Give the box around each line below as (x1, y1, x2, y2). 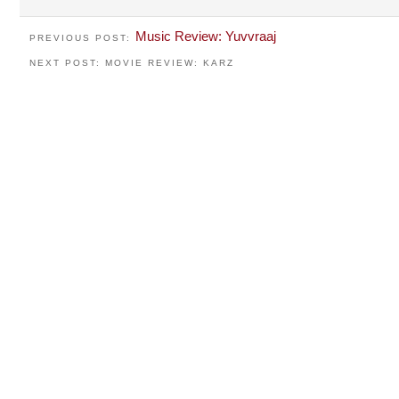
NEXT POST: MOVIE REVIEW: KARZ (29, 57, 234, 68)
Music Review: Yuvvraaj (135, 28, 276, 44)
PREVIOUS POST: (29, 33, 135, 43)
